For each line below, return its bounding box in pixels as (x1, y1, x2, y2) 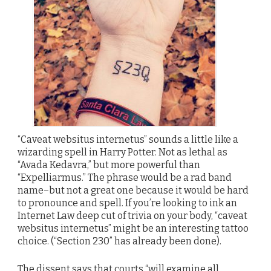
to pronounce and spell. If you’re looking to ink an (18, 197, 237, 209)
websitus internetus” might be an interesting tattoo (18, 223, 249, 235)
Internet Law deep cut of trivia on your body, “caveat (18, 210, 247, 222)
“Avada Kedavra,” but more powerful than (18, 159, 200, 171)
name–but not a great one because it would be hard (18, 184, 249, 197)
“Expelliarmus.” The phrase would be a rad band (18, 172, 232, 184)
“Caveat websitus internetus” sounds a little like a (18, 134, 238, 146)
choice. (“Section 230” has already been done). (18, 235, 221, 247)
